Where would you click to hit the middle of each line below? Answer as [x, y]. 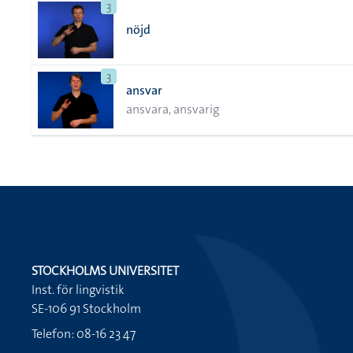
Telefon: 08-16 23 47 [84, 334]
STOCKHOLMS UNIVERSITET [105, 271]
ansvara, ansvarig [173, 109]
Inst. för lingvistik [78, 290]
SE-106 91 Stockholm [86, 308]
